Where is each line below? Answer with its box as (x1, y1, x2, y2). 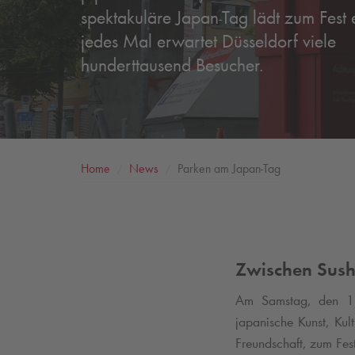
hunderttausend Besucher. (81, 52, 263, 76)
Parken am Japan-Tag (174, 160, 281, 176)
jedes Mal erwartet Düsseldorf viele (81, 29, 336, 52)
